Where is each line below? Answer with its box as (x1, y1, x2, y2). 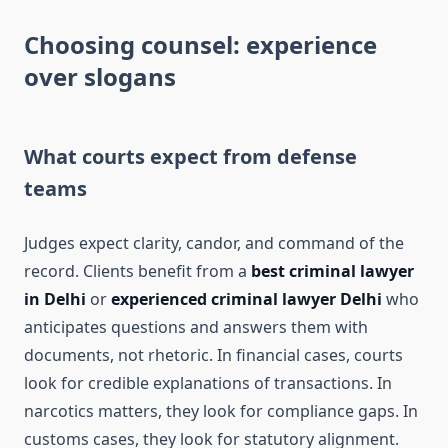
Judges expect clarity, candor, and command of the (24, 232, 404, 255)
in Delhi (24, 288, 86, 311)
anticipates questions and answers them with (24, 316, 368, 339)
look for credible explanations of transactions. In (24, 372, 392, 395)
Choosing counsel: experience (24, 28, 377, 62)
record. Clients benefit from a (24, 260, 251, 283)
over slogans (24, 60, 176, 94)
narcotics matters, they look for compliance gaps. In (24, 400, 418, 423)
